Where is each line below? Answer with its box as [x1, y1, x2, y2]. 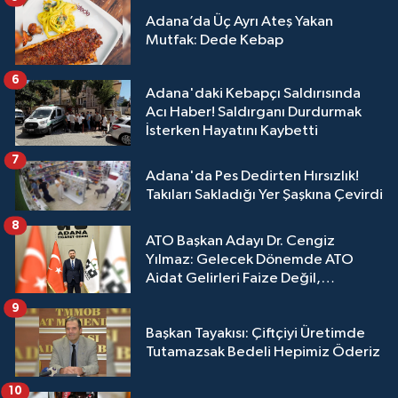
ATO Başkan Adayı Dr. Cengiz [146, 233, 335, 249]
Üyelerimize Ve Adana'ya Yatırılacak [146, 289, 383, 305]
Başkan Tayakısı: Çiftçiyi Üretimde [146, 325, 365, 341]
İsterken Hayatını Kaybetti [146, 123, 318, 139]
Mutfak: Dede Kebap [146, 33, 283, 49]
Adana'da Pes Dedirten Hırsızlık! [146, 168, 359, 184]
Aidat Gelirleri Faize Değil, [146, 270, 321, 286]
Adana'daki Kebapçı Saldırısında [146, 86, 361, 102]
